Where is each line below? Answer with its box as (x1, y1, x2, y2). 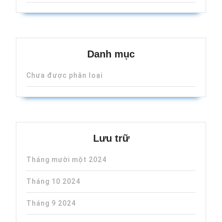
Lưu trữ (93, 133, 129, 144)
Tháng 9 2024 (26, 199, 76, 207)
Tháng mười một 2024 (26, 156, 107, 164)
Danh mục (87, 49, 135, 59)
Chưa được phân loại (26, 71, 103, 79)
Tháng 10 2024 (26, 177, 80, 185)
